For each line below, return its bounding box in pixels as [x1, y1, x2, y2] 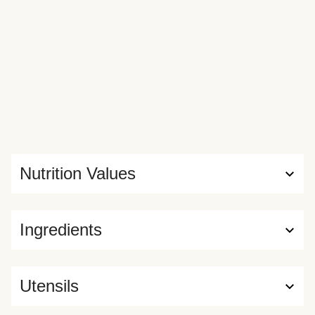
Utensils [20, 276, 79, 295]
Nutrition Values [20, 164, 136, 183]
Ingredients [20, 220, 102, 239]
